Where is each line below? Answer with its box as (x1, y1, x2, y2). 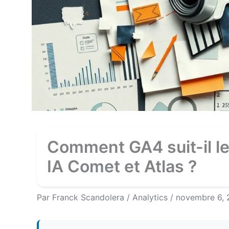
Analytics (132, 192, 168, 203)
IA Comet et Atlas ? (47, 156, 197, 177)
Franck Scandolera (52, 192, 127, 203)
